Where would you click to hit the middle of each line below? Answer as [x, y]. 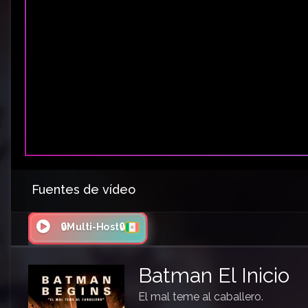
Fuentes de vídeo [84, 190]
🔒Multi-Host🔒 [93, 227]
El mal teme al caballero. [201, 297]
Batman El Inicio [214, 276]
